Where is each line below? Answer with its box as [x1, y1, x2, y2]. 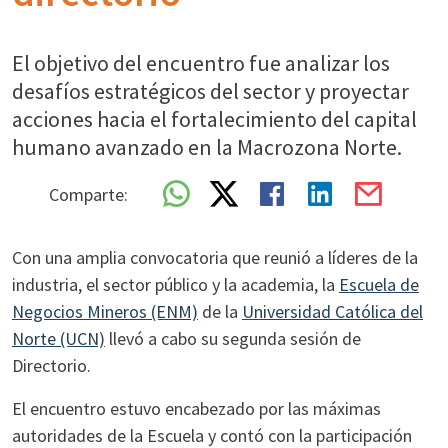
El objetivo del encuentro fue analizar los [12, 49, 390, 77]
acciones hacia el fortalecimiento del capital [12, 105, 417, 133]
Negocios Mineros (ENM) [12, 300, 198, 323]
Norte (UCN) [12, 327, 105, 350]
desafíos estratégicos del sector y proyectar [12, 77, 409, 105]
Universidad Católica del [242, 300, 423, 323]
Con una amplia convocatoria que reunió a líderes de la [12, 246, 418, 269]
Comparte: [48, 183, 128, 206]
